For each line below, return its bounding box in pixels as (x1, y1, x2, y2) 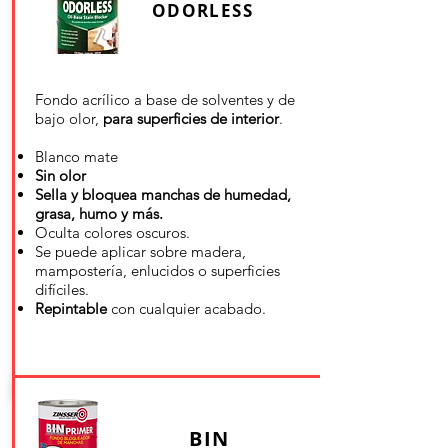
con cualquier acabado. (107, 299, 266, 318)
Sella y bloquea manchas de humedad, (35, 185, 291, 204)
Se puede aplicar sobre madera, (35, 242, 246, 261)
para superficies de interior (103, 109, 279, 128)
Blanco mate (35, 147, 118, 166)
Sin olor (35, 166, 86, 185)
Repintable (35, 299, 107, 318)
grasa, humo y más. (35, 204, 163, 223)
